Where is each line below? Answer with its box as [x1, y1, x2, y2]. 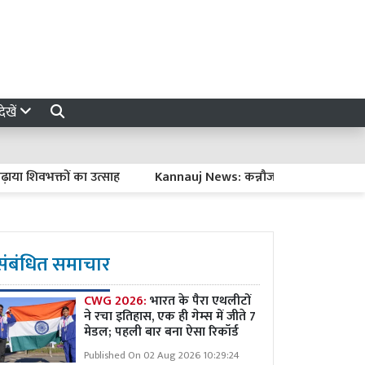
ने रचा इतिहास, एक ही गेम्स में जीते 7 [84, 306, 256, 328]
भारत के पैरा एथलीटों [150, 290, 251, 312]
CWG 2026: [84, 290, 150, 312]
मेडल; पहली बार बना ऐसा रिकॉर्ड [84, 321, 239, 343]
